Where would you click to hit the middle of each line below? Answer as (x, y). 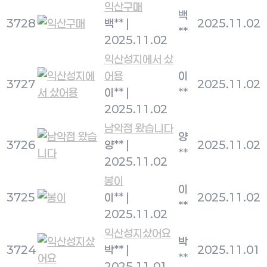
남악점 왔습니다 (139, 128)
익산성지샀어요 (138, 233)
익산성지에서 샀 (139, 59)
